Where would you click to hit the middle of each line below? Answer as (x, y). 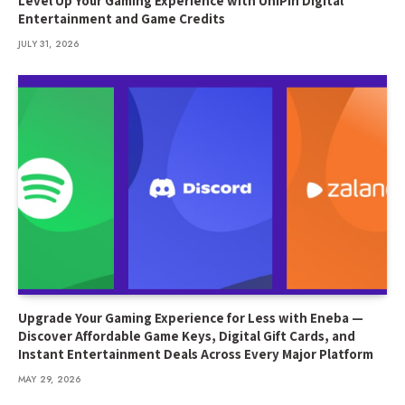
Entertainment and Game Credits (122, 18)
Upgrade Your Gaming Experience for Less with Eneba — (191, 317)
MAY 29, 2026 (50, 379)
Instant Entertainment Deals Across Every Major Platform (196, 353)
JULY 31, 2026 (49, 43)
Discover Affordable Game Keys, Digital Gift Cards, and (187, 335)
